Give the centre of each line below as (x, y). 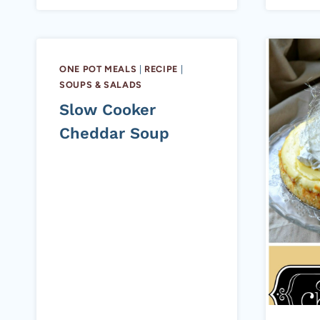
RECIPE (161, 69)
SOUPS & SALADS (101, 85)
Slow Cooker (107, 109)
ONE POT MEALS (98, 69)
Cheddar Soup (114, 133)
